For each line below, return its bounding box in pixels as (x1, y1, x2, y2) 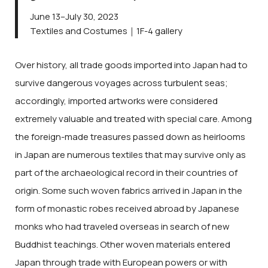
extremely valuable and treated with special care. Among (15, 112, 252, 125)
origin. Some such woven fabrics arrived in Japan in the (15, 184, 242, 197)
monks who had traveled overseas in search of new (15, 220, 230, 233)
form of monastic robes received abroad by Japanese (15, 202, 239, 215)
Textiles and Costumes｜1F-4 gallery (30, 25, 182, 38)
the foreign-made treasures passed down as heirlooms (15, 130, 245, 143)
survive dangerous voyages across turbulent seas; (15, 76, 228, 89)
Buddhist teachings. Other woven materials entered (15, 237, 230, 251)
